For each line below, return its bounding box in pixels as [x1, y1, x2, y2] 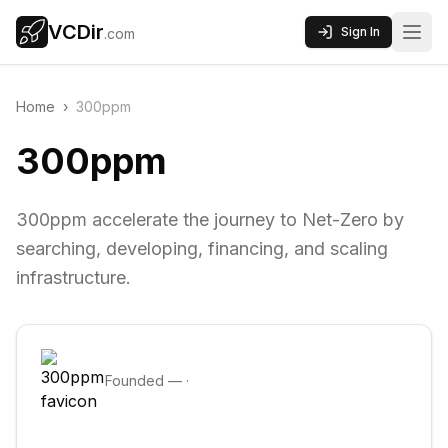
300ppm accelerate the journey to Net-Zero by [16, 209, 404, 230]
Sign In [341, 24, 380, 39]
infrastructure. [16, 267, 131, 288]
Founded [105, 372, 168, 389]
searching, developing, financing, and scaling [16, 238, 388, 259]
